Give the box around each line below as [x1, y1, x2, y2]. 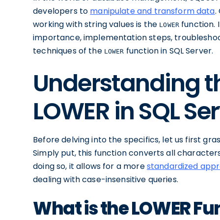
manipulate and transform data [90, 5, 215, 17]
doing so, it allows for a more [33, 161, 147, 172]
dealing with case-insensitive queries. [33, 174, 178, 185]
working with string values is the [33, 19, 160, 30]
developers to [33, 5, 90, 17]
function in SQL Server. [124, 45, 214, 56]
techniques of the [33, 45, 104, 56]
